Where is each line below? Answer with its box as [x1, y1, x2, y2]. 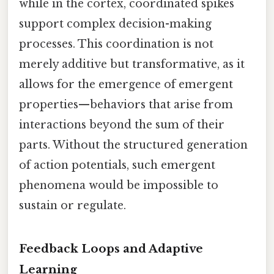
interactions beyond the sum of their [19, 117, 224, 131]
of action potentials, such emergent [19, 158, 215, 172]
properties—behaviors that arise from [19, 97, 233, 111]
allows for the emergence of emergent [19, 77, 233, 91]
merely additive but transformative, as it [19, 57, 245, 71]
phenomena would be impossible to [19, 178, 218, 192]
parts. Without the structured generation [19, 138, 248, 152]
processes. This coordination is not [19, 37, 213, 51]
